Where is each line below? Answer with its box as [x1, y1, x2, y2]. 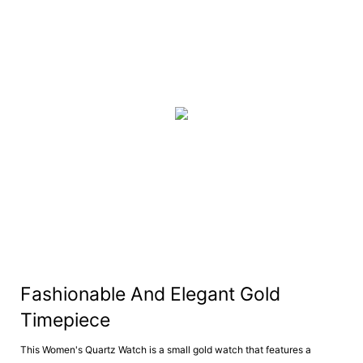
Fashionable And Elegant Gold [20, 283, 280, 306]
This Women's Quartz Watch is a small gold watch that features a [20, 344, 311, 357]
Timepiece [20, 309, 115, 332]
